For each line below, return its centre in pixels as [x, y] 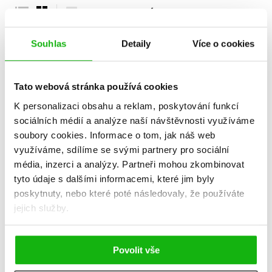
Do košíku [76, 258]
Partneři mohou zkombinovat [183, 164]
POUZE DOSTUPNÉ [119, 12]
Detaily [136, 44]
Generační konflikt [70, 195]
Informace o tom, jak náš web [152, 135]
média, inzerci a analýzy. [68, 164]
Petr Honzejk [70, 218]
